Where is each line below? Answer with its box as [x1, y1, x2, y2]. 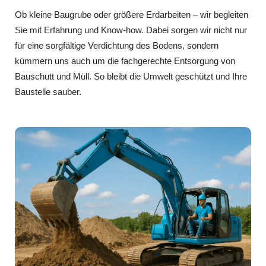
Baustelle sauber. [15, 86, 81, 97]
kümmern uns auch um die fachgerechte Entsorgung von [15, 55, 235, 66]
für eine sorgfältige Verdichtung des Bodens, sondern [15, 40, 218, 50]
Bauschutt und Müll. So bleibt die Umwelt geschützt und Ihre [15, 71, 247, 81]
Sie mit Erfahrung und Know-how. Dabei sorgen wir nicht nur [15, 24, 247, 35]
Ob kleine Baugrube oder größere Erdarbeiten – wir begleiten [15, 9, 248, 20]
